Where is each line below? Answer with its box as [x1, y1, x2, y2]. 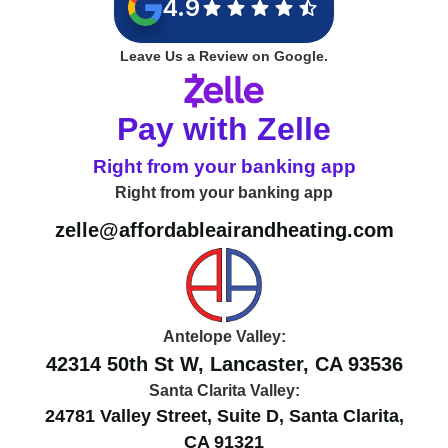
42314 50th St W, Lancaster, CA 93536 [45, 352, 403, 375]
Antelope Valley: [162, 327, 286, 345]
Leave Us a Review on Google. [120, 47, 328, 64]
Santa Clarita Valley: [148, 381, 300, 399]
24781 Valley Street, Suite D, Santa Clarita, [44, 405, 404, 426]
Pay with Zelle [117, 110, 331, 147]
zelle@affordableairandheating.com [54, 218, 394, 241]
